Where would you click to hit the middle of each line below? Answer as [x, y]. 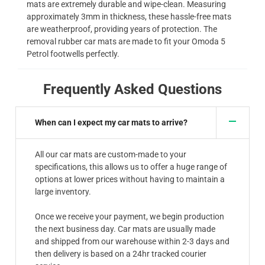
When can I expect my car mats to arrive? [112, 122]
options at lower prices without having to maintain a [130, 179]
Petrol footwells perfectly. [73, 54]
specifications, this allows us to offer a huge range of [131, 167]
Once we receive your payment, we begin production [130, 216]
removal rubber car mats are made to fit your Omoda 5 [126, 41]
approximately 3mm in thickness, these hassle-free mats [129, 16]
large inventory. [64, 191]
